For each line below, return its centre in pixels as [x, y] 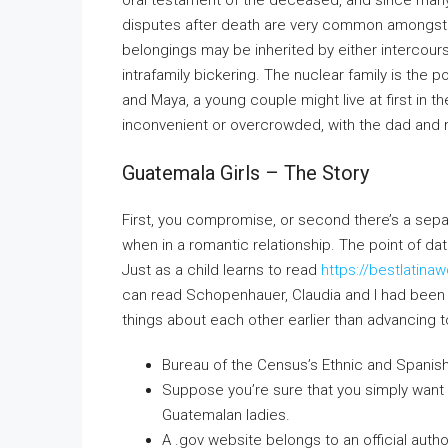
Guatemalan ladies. [226, 415]
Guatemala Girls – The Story [245, 173]
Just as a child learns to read [221, 270]
